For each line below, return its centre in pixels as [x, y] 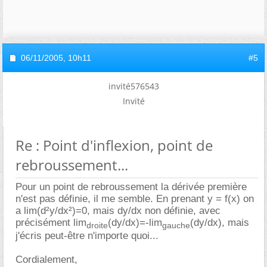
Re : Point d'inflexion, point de [114, 145]
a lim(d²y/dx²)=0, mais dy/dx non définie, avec [118, 210]
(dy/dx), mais [220, 222]
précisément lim [51, 222]
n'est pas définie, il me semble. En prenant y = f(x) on [135, 198]
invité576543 [133, 86]
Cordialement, [46, 260]
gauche [176, 226]
